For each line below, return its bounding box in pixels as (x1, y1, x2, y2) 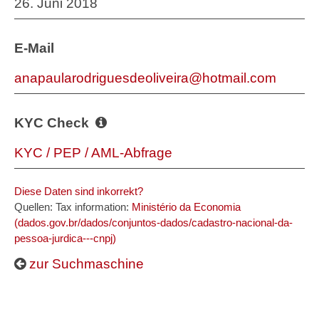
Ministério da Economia (132, 201, 241, 213)
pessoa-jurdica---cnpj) (14, 232, 116, 244)
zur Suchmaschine (26, 256, 144, 271)
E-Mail (14, 41, 54, 56)
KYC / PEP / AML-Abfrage (14, 145, 172, 160)
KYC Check (14, 115, 93, 130)
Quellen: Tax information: (14, 201, 132, 213)
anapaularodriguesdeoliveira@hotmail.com (14, 70, 276, 85)
